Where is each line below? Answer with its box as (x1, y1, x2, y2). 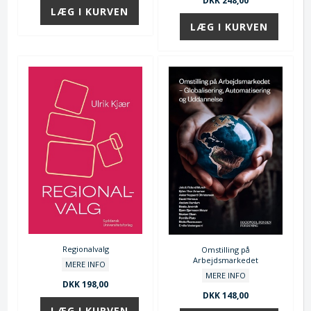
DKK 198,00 (62, 278, 109, 290)
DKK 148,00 (202, 289, 249, 301)
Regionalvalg (62, 243, 109, 254)
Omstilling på (201, 244, 250, 255)
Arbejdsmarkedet (192, 254, 258, 265)
